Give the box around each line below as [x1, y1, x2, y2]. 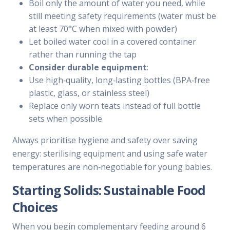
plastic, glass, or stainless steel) [29, 87, 149, 99]
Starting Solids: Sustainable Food [12, 182, 206, 199]
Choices [12, 199, 58, 216]
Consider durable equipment [29, 62, 147, 73]
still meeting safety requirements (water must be [29, 10, 216, 22]
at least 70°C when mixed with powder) [29, 23, 177, 35]
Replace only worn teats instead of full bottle [29, 100, 201, 112]
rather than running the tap [29, 49, 137, 61]
